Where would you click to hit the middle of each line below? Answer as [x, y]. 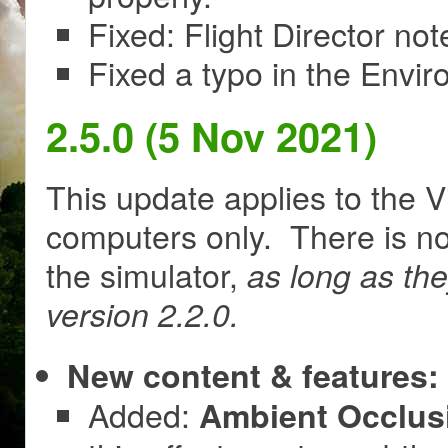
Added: [143, 414]
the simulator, [146, 274]
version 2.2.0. [142, 314]
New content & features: [253, 375]
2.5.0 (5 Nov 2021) [211, 135]
